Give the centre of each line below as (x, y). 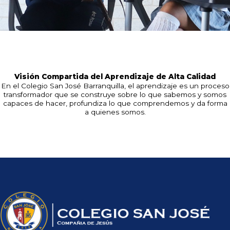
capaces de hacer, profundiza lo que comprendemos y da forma (115, 103)
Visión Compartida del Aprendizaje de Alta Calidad (115, 76)
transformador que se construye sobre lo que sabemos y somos (115, 94)
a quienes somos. (115, 112)
